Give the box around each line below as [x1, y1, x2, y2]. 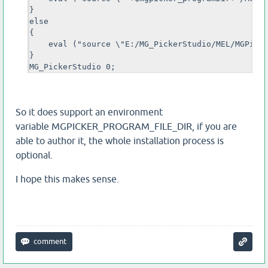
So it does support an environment [16, 106, 163, 118]
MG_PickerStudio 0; [29, 62, 115, 72]
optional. [16, 150, 53, 161]
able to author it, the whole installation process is [16, 135, 224, 147]
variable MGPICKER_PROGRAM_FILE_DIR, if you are [16, 121, 237, 132]
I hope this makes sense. [16, 173, 119, 185]
